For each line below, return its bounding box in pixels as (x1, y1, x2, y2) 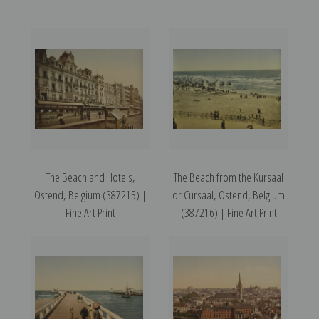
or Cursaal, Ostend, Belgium (172, 187, 285, 204)
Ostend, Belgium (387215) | (34, 187, 147, 204)
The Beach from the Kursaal (174, 169, 283, 186)
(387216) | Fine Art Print (180, 204, 277, 221)
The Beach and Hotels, (46, 169, 135, 186)
